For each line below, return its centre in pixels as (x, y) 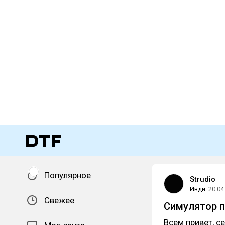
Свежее (59, 200)
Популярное (68, 175)
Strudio (203, 179)
